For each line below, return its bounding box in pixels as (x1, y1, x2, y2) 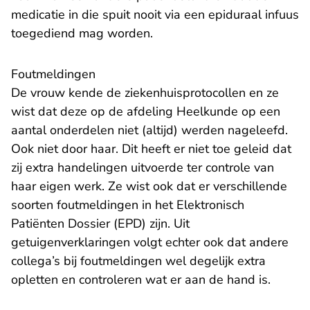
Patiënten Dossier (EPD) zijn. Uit (11, 215, 190, 232)
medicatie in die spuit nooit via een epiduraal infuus (11, 6, 299, 24)
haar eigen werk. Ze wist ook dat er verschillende (11, 178, 287, 195)
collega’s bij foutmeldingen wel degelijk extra (11, 253, 266, 270)
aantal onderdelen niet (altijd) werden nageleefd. (11, 122, 288, 139)
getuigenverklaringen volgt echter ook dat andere (11, 234, 289, 251)
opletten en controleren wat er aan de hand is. (11, 271, 271, 289)
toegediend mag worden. (11, 25, 153, 42)
